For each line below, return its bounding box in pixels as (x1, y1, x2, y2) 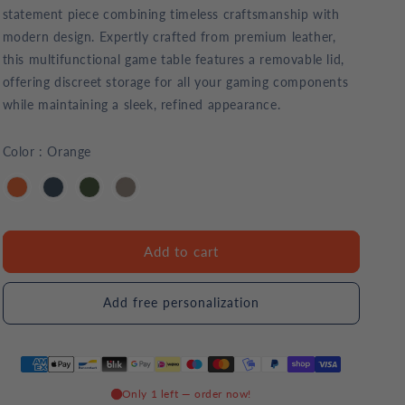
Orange (42, 144, 91, 159)
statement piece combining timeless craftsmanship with (2, 6, 340, 22)
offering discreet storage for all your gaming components (2, 74, 349, 89)
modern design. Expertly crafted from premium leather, (2, 29, 336, 44)
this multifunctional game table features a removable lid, (2, 52, 344, 67)
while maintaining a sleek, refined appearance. (2, 97, 281, 112)
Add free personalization (102, 295, 259, 311)
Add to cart (143, 243, 219, 260)
